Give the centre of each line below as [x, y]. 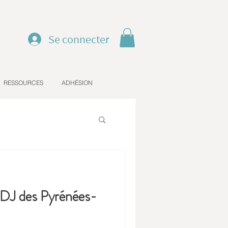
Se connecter [79, 39]
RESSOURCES [23, 83]
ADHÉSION [77, 83]
